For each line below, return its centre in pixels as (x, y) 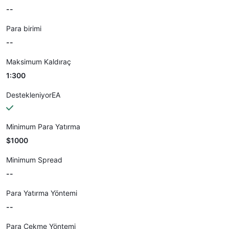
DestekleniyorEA (33, 95)
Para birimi (24, 28)
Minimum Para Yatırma (43, 127)
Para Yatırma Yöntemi (42, 193)
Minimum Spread (34, 160)
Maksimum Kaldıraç (39, 62)
